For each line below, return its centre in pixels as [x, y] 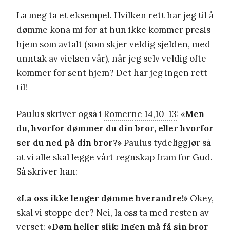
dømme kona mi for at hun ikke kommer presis [113, 30]
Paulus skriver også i [60, 114]
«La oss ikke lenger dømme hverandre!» [102, 198]
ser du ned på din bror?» [69, 142]
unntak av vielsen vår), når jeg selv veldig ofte [111, 58]
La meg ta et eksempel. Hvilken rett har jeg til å [115, 15]
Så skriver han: [47, 171]
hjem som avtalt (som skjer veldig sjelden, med [113, 44]
